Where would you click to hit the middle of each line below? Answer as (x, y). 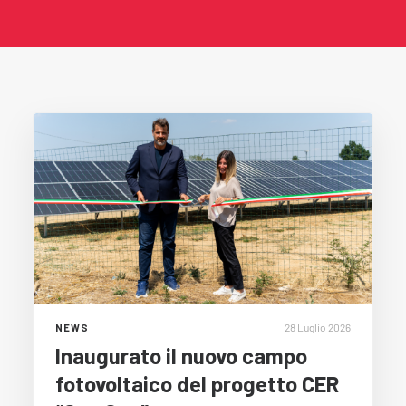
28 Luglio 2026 (318, 328)
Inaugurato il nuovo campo (181, 356)
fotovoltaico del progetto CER (197, 384)
